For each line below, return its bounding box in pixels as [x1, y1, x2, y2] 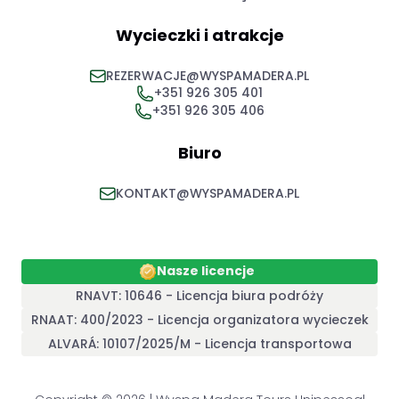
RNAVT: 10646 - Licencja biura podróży [76, 287, 323, 305]
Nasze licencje [157, 262, 255, 281]
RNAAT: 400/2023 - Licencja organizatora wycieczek [30, 311, 369, 330]
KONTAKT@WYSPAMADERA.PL [116, 184, 299, 203]
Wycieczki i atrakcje [115, 24, 284, 47]
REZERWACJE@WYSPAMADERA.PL [106, 67, 309, 85]
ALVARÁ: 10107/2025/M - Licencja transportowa [47, 335, 352, 354]
